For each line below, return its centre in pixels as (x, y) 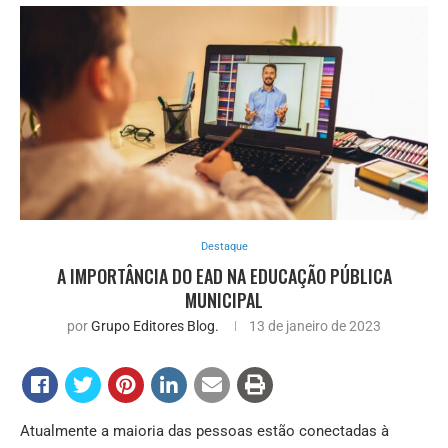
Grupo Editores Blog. (155, 325)
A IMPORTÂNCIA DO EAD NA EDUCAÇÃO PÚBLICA (224, 275)
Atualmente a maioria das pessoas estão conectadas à (204, 430)
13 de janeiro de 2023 (315, 325)
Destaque (224, 246)
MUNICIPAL (224, 299)
